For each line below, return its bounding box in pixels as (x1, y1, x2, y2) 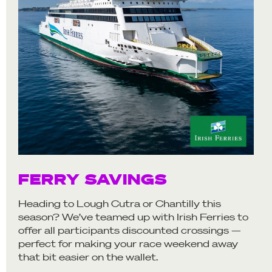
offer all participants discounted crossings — (18, 224, 241, 236)
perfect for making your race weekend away (18, 237, 238, 250)
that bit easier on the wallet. (18, 251, 158, 263)
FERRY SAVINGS (18, 169, 167, 188)
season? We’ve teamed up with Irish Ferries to (18, 211, 248, 223)
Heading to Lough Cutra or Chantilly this (18, 197, 221, 209)
